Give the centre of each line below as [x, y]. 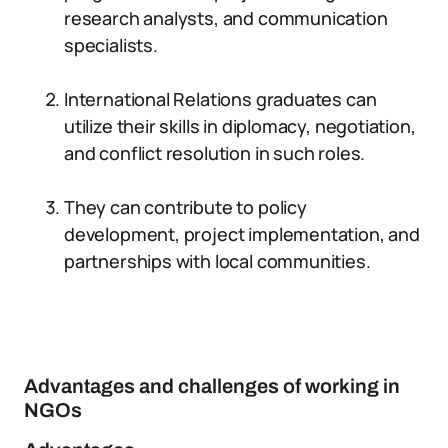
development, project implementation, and [242, 234]
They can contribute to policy [185, 207]
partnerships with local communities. [217, 261]
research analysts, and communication [226, 18]
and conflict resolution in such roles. [215, 153]
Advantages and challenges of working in [212, 386]
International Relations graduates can [220, 99]
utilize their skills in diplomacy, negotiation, [240, 126]
